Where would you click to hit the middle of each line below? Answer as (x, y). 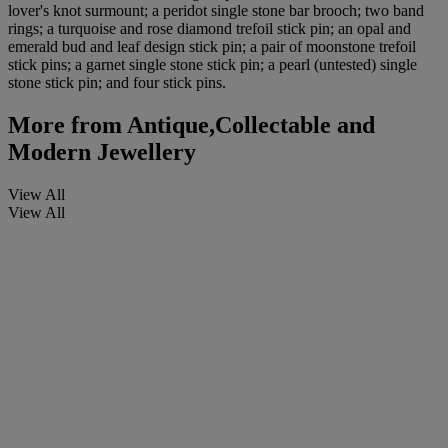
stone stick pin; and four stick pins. (117, 83)
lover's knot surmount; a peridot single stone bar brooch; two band (216, 11)
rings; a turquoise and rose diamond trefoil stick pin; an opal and (209, 29)
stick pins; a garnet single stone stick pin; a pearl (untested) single (212, 65)
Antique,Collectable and (248, 125)
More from (65, 125)
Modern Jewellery (102, 152)
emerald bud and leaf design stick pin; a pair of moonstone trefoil (212, 47)
